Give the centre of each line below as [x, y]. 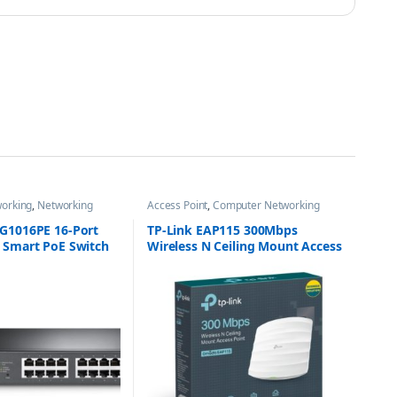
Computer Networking [266, 205]
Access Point [177, 205]
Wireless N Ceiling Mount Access [244, 245]
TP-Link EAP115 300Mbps [222, 230]
